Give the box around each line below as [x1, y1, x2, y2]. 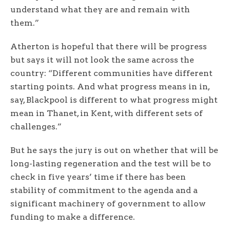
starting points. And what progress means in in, [10, 82, 209, 92]
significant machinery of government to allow [10, 199, 206, 209]
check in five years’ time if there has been [10, 172, 186, 182]
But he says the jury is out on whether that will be [10, 145, 218, 156]
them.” [10, 18, 41, 28]
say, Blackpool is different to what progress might [10, 95, 218, 105]
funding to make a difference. [10, 212, 139, 222]
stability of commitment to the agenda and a [10, 185, 198, 196]
